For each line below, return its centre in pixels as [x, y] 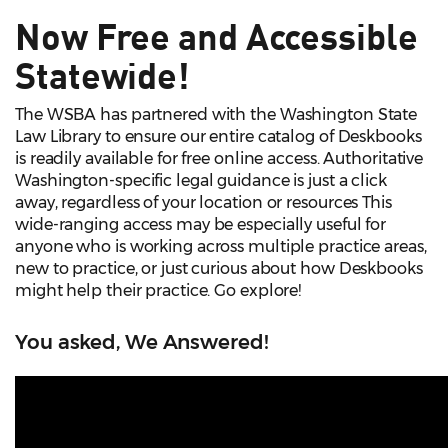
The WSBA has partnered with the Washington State [216, 115]
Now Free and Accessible [216, 35]
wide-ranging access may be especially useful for [201, 225]
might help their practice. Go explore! [160, 291]
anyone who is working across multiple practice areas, [221, 247]
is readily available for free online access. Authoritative [219, 159]
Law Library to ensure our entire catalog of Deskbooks [218, 137]
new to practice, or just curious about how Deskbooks [219, 269]
